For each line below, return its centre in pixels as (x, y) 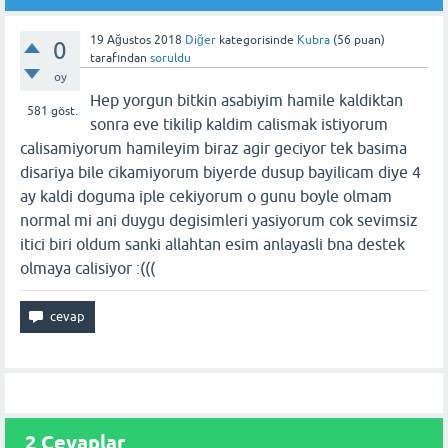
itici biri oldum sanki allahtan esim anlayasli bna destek (212, 244)
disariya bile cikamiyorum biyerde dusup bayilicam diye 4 (220, 172)
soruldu (170, 58)
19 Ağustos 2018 (136, 40)
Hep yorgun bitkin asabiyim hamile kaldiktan (246, 100)
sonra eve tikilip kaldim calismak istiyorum (239, 124)
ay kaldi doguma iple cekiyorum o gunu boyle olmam (206, 196)
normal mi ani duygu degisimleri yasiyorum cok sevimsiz (219, 220)
